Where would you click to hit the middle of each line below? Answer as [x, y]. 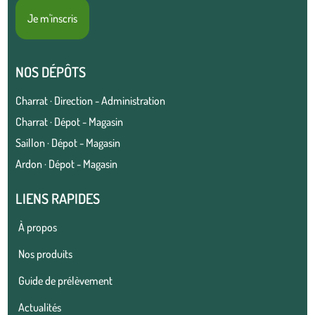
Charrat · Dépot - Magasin [70, 122]
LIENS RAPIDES [58, 199]
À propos [38, 227]
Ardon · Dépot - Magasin [67, 164]
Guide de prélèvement [66, 281]
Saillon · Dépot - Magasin [68, 143]
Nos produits [46, 254]
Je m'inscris [53, 19]
